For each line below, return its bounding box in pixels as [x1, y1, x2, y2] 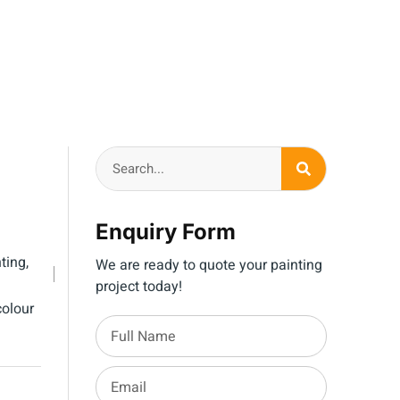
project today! [96, 276, 182, 298]
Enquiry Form [96, 219, 236, 246]
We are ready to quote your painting [96, 254, 322, 277]
